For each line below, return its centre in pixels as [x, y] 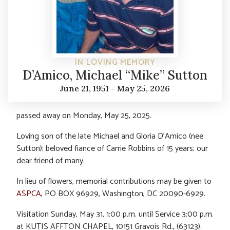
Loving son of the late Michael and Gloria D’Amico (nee [110, 136]
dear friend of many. [51, 161]
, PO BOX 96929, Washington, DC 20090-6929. [123, 194]
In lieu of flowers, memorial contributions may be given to [114, 181]
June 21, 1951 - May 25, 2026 [115, 88]
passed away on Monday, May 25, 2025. [84, 116]
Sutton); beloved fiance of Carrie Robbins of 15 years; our [112, 148]
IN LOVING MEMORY [115, 62]
